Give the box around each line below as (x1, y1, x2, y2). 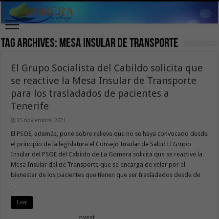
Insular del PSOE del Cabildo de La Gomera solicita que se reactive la (11, 150, 203, 158)
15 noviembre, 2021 (17, 117, 66, 124)
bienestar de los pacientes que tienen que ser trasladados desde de (11, 171, 201, 178)
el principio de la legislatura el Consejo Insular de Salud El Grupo (11, 140, 192, 148)
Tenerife (11, 100, 49, 112)
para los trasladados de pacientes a (11, 87, 170, 99)
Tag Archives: (1, 37, 60, 50)
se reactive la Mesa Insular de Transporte (11, 74, 197, 87)
